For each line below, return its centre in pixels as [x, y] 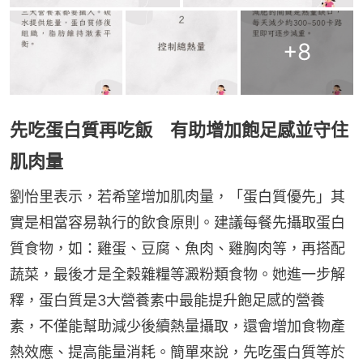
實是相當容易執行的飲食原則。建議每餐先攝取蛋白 [177, 222]
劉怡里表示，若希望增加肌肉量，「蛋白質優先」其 [177, 196]
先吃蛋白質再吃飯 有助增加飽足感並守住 [179, 129]
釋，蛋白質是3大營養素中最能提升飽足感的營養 [167, 300]
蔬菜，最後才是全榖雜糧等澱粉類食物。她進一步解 [177, 274]
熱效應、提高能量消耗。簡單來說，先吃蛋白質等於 [177, 352]
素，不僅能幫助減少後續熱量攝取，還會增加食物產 [177, 326]
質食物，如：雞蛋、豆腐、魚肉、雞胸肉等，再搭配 [177, 248]
